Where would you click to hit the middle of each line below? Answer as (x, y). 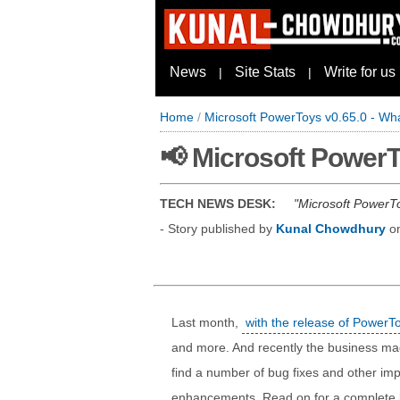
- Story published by (218, 229)
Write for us (360, 72)
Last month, (207, 322)
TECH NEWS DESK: (218, 204)
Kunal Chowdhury (331, 229)
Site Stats (265, 72)
